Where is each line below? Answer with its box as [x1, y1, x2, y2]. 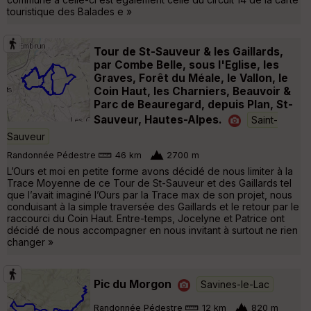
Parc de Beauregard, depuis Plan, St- [94, 97, 293, 111]
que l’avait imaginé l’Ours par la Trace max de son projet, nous [7, 188, 292, 201]
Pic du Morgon [94, 277, 171, 291]
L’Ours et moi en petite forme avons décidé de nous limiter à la [7, 165, 293, 177]
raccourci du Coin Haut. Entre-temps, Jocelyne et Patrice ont [7, 212, 285, 224]
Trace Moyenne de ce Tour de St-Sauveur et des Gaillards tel [7, 176, 292, 189]
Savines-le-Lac [201, 278, 269, 290]
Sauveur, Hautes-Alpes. [94, 112, 222, 126]
